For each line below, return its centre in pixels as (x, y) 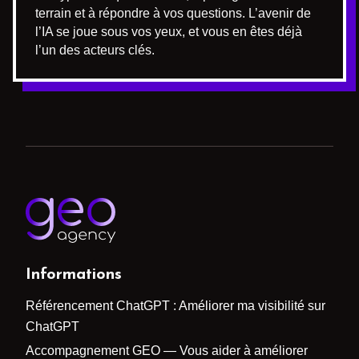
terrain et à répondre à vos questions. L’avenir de (173, 13)
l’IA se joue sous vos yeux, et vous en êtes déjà (169, 31)
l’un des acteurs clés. (95, 50)
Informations (74, 275)
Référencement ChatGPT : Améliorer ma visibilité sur (175, 306)
